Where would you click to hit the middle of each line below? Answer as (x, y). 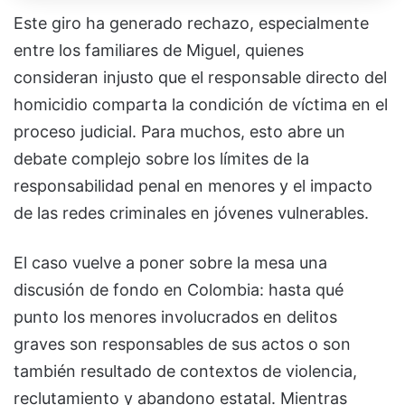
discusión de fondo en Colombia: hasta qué (179, 289)
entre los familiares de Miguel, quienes (159, 50)
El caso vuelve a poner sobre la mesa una (170, 262)
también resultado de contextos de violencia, (185, 371)
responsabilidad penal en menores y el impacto (193, 185)
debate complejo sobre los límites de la (161, 158)
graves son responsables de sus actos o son (182, 344)
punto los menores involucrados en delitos (175, 316)
